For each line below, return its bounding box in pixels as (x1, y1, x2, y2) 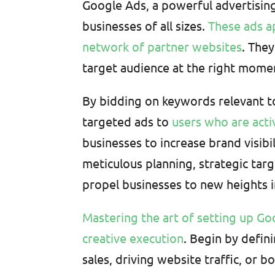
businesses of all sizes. (82, 18, 209, 33)
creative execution (82, 230, 184, 246)
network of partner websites (82, 39, 242, 54)
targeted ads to (82, 114, 172, 129)
